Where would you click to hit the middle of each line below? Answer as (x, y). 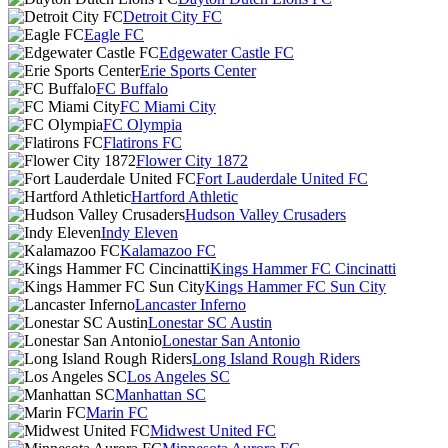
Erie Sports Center (198, 70)
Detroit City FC (172, 16)
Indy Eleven (139, 232)
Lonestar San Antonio (231, 340)
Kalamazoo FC (168, 250)
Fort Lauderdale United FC (282, 178)
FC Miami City (168, 106)
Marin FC (117, 412)
